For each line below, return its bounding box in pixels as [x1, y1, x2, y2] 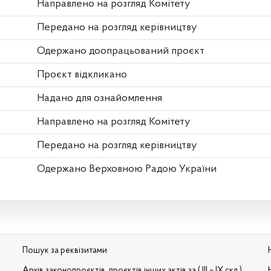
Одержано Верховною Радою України [37, 163, 217, 175]
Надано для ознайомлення [37, 92, 162, 104]
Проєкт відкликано [37, 68, 127, 80]
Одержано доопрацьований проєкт [37, 45, 204, 57]
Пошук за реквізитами [22, 246, 108, 255]
